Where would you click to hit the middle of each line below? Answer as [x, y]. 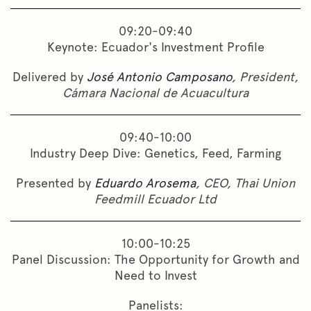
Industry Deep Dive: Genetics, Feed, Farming [155, 153]
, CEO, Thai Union [245, 183]
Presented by [55, 183]
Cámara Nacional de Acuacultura [155, 92]
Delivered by [50, 76]
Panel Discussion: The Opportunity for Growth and [155, 259]
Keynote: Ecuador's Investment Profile [155, 47]
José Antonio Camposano [159, 76]
